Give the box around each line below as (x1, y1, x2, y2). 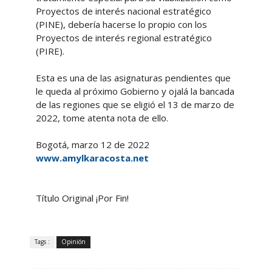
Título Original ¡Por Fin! (35, 191, 129, 204)
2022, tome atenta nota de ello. (35, 111, 171, 124)
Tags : (34, 237, 50, 246)
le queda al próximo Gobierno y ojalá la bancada (35, 84, 234, 97)
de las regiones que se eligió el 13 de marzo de (35, 98, 234, 110)
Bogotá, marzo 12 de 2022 (35, 138, 149, 151)
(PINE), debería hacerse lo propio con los (35, 18, 207, 30)
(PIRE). (35, 44, 64, 57)
